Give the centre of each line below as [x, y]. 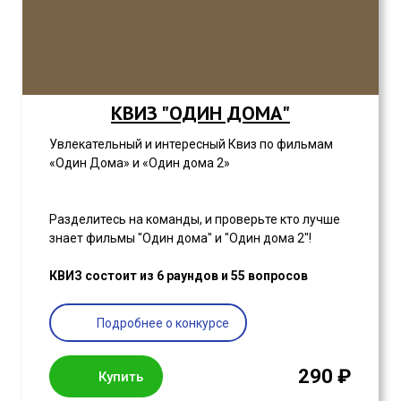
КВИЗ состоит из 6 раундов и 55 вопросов [179, 276]
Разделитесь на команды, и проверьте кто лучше [195, 220]
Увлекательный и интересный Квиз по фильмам [191, 145]
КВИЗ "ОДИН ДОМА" [200, 113]
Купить [121, 376]
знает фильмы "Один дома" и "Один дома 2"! [180, 239]
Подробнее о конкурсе [163, 323]
